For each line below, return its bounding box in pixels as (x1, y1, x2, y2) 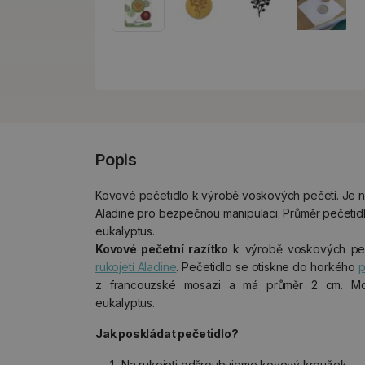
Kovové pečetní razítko (95, 242, 228, 256)
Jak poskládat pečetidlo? (95, 327, 239, 341)
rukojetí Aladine (95, 260, 177, 274)
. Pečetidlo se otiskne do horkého (176, 260, 359, 274)
